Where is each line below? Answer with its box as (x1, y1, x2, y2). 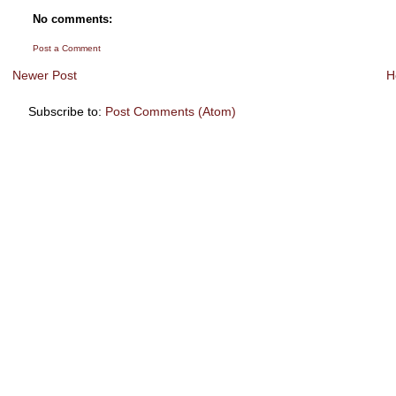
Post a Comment (32, 42, 101, 53)
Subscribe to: (27, 103, 105, 118)
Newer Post (12, 68, 78, 83)
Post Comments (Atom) (104, 103, 236, 118)
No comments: (32, 11, 112, 26)
